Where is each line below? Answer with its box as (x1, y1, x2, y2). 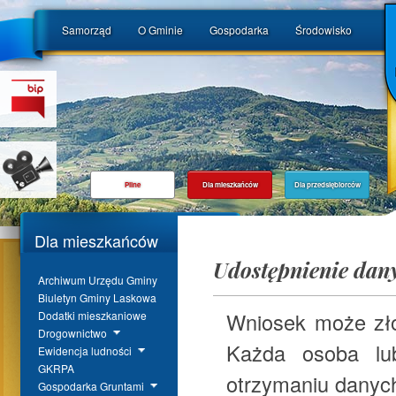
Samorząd (62, 22, 111, 37)
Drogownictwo (38, 325, 107, 340)
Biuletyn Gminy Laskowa (38, 290, 156, 305)
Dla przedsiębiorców (293, 179, 361, 189)
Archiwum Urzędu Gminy (38, 272, 157, 287)
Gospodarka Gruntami (38, 378, 144, 393)
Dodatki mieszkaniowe (38, 308, 147, 323)
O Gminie (138, 22, 183, 37)
